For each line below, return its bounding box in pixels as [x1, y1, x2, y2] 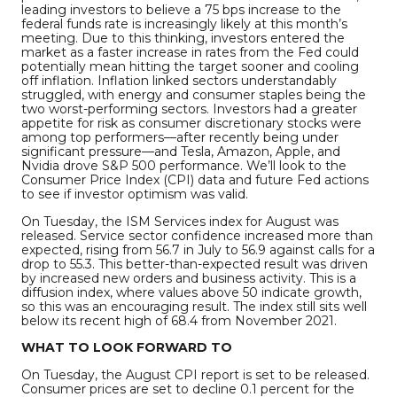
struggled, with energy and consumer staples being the [21, 87, 366, 104]
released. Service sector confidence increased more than [21, 227, 373, 244]
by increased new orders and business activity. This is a [21, 269, 356, 286]
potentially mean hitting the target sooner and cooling [21, 58, 359, 75]
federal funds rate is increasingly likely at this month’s [21, 16, 347, 33]
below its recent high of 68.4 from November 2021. [21, 312, 337, 329]
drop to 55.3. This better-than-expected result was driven [21, 255, 368, 272]
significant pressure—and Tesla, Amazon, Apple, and [21, 144, 340, 160]
